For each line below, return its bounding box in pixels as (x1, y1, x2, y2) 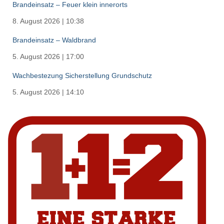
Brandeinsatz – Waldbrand (12, 35, 96, 44)
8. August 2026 (12, 16, 60, 25)
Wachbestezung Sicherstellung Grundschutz (12, 71, 152, 79)
